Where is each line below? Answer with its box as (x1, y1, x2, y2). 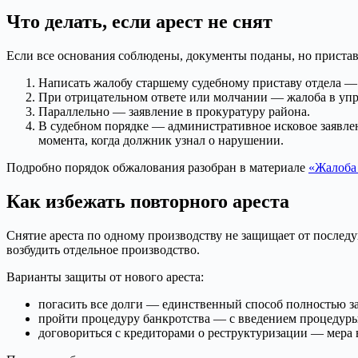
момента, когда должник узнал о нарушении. (38, 133, 284, 147)
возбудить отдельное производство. (6, 242, 200, 257)
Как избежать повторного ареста (6, 190, 289, 212)
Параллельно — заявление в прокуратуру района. (38, 104, 310, 118)
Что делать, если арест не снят (6, 10, 272, 32)
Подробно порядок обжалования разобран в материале (6, 160, 308, 174)
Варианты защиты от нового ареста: (6, 269, 204, 284)
